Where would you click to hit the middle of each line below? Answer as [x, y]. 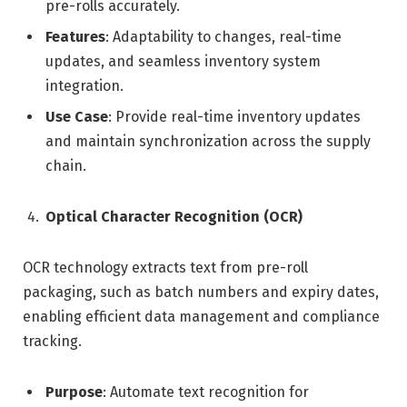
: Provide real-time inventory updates [234, 117]
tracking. [52, 342]
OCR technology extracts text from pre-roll [165, 268]
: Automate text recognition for [206, 392]
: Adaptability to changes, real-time [223, 37]
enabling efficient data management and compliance [201, 317]
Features [75, 37]
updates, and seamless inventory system [183, 62]
